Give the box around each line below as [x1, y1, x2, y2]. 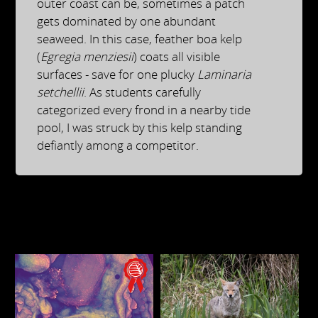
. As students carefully [84, 84, 202, 101]
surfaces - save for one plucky [37, 66, 198, 83]
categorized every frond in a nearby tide [37, 102, 251, 119]
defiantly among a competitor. [37, 137, 199, 154]
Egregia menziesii [40, 48, 134, 65]
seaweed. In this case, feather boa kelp [37, 31, 243, 48]
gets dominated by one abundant [37, 13, 216, 30]
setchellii [37, 84, 84, 101]
